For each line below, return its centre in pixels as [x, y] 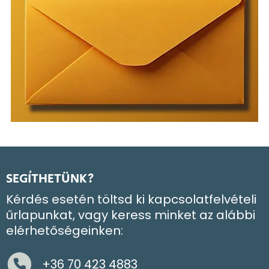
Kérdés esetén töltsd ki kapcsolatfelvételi [131, 199]
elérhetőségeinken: [65, 230]
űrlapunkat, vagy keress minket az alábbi [131, 215]
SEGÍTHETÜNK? [50, 179]
